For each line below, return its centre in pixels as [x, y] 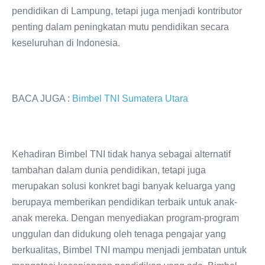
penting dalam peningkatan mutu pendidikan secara [120, 27]
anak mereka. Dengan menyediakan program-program [125, 218]
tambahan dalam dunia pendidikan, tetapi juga [109, 170]
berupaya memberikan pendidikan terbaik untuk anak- [125, 202]
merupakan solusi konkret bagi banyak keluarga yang [124, 186]
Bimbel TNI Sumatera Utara [131, 98]
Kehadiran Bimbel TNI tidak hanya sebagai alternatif [121, 154]
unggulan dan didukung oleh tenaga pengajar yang [119, 234]
